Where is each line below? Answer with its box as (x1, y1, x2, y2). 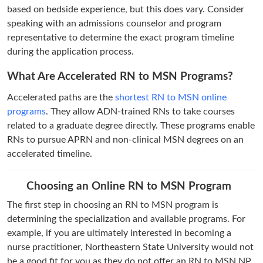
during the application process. (7, 46, 134, 56)
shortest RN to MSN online (115, 92, 227, 102)
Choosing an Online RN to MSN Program (26, 180, 237, 192)
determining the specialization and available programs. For (7, 214, 245, 224)
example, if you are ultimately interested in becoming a (7, 228, 231, 238)
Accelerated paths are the (7, 92, 115, 102)
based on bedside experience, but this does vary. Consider (7, 4, 244, 14)
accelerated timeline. (7, 149, 92, 159)
